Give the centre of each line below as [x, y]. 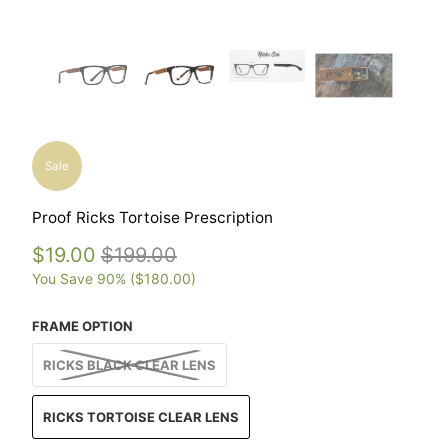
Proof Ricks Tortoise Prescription [152, 218]
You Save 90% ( [83, 279]
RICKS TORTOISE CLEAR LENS [140, 417]
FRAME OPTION [82, 325]
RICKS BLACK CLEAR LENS [129, 365]
